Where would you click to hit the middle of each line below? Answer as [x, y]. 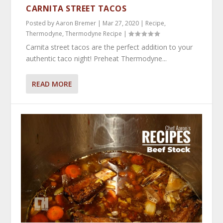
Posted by [41, 23]
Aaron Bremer [76, 23]
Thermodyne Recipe [94, 33]
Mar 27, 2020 [121, 23]
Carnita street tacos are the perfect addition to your [110, 47]
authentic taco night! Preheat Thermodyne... [97, 58]
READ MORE [52, 84]
